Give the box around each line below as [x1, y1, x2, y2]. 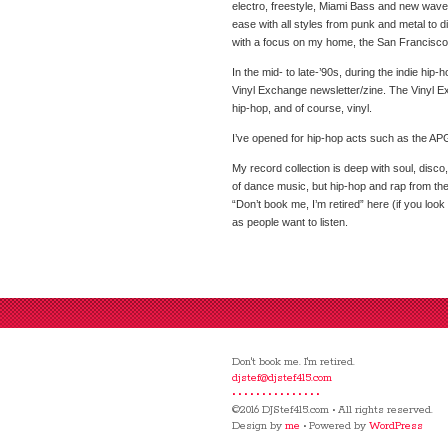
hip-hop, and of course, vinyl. [232, 102, 372, 114]
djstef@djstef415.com [232, 371, 332, 385]
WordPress [369, 419, 423, 433]
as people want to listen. [232, 216, 348, 228]
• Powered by [300, 419, 369, 433]
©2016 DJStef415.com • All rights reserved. [232, 403, 433, 417]
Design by [232, 419, 285, 433]
